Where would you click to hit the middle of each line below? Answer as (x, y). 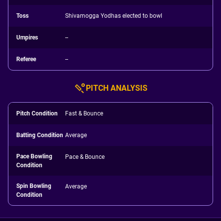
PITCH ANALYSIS (116, 88)
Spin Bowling (34, 186)
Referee (26, 59)
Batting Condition (40, 135)
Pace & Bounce (85, 157)
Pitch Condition (37, 113)
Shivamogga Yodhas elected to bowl (114, 16)
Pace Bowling (34, 156)
